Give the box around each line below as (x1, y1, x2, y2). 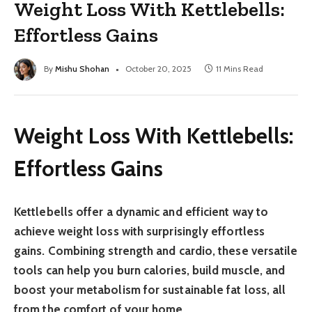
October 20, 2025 (125, 63, 192, 75)
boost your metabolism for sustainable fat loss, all (14, 282, 286, 297)
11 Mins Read (216, 63, 263, 75)
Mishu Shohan (55, 63, 109, 75)
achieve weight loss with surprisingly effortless (14, 224, 265, 238)
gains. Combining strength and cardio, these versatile (14, 243, 298, 258)
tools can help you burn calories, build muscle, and (14, 263, 286, 277)
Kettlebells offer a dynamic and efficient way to (14, 204, 269, 219)
